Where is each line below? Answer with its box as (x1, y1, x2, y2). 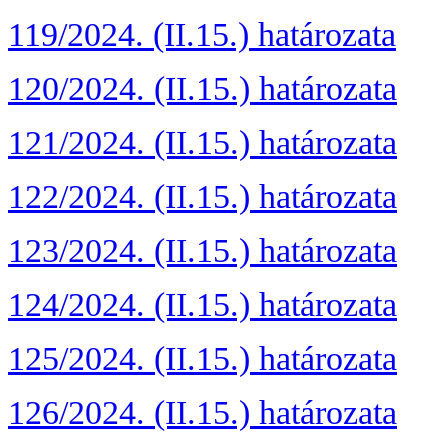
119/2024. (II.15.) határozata (8, 16, 396, 54)
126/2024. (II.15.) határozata (8, 394, 397, 432)
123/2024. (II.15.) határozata (8, 232, 397, 270)
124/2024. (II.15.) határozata (8, 286, 397, 324)
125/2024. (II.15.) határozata (8, 340, 397, 378)
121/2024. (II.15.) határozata (8, 124, 397, 162)
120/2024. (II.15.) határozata (8, 70, 397, 108)
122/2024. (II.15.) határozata (8, 178, 397, 216)
